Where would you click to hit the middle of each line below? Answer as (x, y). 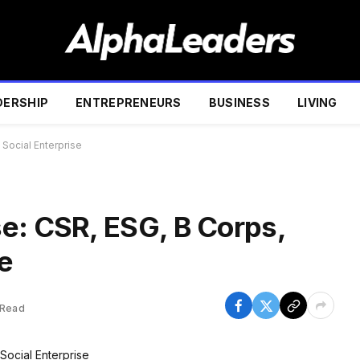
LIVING (317, 102)
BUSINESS (239, 102)
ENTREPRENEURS (129, 102)
